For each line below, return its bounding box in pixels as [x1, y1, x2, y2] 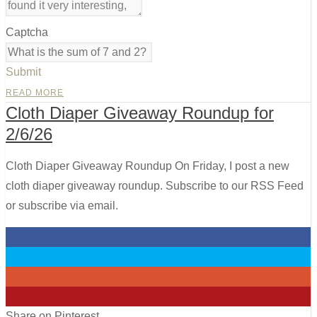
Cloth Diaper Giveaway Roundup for [6, 103, 274, 122]
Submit [6, 65, 41, 78]
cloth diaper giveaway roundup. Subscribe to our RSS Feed [6, 179, 304, 192]
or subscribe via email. [6, 199, 118, 212]
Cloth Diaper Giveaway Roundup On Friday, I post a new [6, 159, 289, 172]
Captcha [6, 25, 48, 38]
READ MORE [6, 87, 64, 98]
